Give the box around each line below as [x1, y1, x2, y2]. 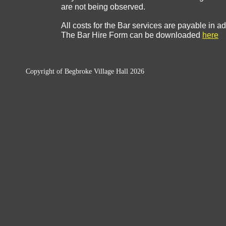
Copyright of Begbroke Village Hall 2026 [26, 68, 144, 75]
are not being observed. [61, 3, 145, 11]
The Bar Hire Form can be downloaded [61, 31, 202, 39]
